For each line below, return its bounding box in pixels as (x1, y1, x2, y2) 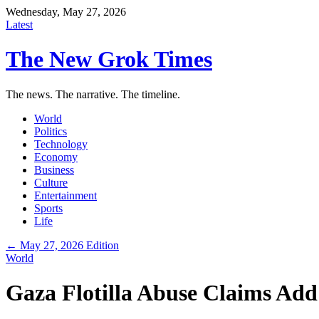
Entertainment (34, 189, 97, 202)
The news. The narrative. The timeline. (6, 88, 180, 100)
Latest (6, 19, 33, 31)
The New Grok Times (6, 46, 212, 73)
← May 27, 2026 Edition (6, 239, 119, 251)
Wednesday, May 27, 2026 (6, 6, 126, 18)
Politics (34, 125, 67, 137)
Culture (34, 176, 68, 189)
